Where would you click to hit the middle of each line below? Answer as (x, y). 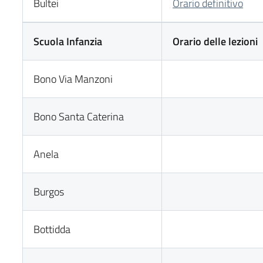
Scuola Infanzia (68, 41)
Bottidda (52, 229)
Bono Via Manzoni (73, 79)
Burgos (49, 192)
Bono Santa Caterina (79, 117)
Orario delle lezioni (215, 41)
